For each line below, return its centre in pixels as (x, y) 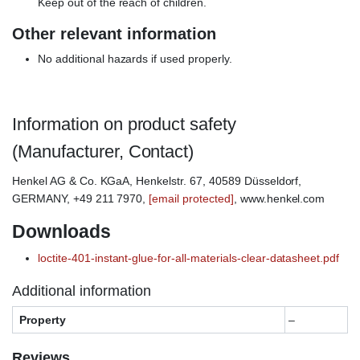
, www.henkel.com (279, 199)
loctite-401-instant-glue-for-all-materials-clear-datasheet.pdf (189, 258)
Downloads (61, 232)
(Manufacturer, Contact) (103, 152)
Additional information (82, 291)
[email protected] (191, 199)
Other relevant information (114, 34)
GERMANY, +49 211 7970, (81, 199)
